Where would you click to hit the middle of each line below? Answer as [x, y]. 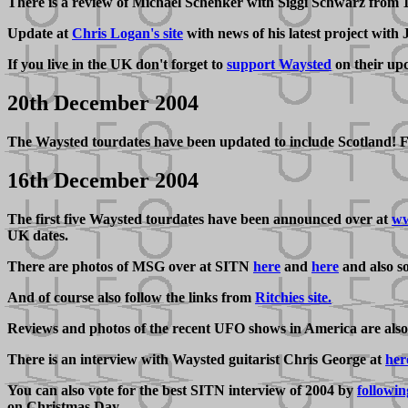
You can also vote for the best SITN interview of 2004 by [182, 390]
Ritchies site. [293, 297]
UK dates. [38, 235]
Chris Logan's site [127, 34]
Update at [40, 34]
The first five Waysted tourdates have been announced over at [199, 219]
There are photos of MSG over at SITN [130, 266]
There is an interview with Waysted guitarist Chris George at [196, 359]
